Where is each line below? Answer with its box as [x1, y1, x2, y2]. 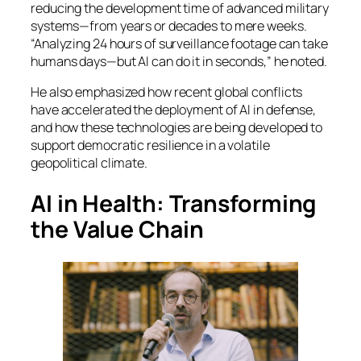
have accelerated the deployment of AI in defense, [31, 101, 317, 119]
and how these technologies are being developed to [31, 118, 323, 137]
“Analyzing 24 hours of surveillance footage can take [31, 35, 328, 53]
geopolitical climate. [31, 154, 147, 172]
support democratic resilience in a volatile [31, 136, 270, 155]
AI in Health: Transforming [31, 187, 317, 219]
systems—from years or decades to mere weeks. [31, 17, 307, 35]
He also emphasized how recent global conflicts [31, 83, 303, 102]
